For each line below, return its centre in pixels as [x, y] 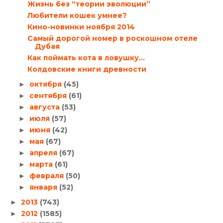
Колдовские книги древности [87, 69]
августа [45, 107]
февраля [47, 175]
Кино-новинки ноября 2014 [81, 27]
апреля [44, 153]
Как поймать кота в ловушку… [86, 57]
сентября [49, 95]
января [44, 187]
